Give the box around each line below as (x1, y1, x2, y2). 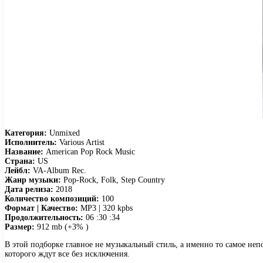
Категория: (5, 128, 47, 137)
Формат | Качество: (5, 203, 78, 213)
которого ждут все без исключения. (5, 249, 130, 258)
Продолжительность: (5, 213, 83, 222)
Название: (5, 147, 43, 156)
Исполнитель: (5, 137, 57, 147)
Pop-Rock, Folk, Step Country (61, 175, 165, 184)
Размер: (5, 222, 35, 231)
